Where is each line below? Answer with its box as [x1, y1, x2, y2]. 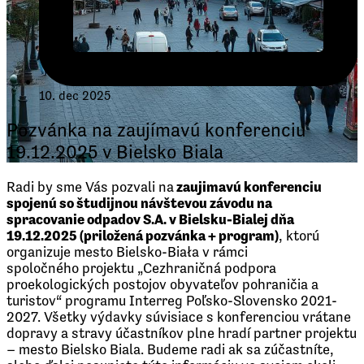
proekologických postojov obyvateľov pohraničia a [6, 275, 318, 292]
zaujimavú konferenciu [174, 178, 322, 195]
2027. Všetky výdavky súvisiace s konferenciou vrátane [6, 308, 351, 325]
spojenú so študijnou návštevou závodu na [6, 194, 272, 211]
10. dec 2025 [39, 89, 110, 102]
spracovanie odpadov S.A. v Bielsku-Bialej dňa [6, 210, 294, 227]
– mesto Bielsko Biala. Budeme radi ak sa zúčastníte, [6, 340, 334, 357]
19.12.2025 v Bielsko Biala [6, 140, 223, 162]
